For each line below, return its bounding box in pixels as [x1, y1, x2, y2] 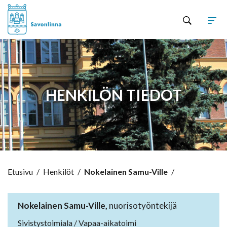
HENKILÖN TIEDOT [45, 86, 182, 104]
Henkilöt [43, 167, 74, 177]
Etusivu [8, 167, 33, 177]
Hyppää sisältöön [119, 30, 179, 40]
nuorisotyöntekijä [107, 200, 177, 211]
